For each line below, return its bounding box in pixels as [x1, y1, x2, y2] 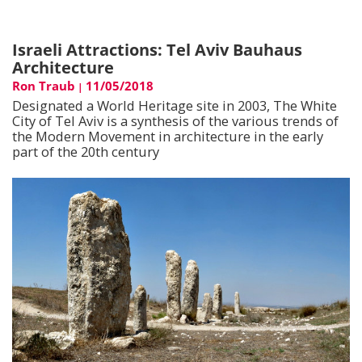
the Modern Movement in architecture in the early [12, 127, 323, 146]
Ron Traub [12, 78, 75, 95]
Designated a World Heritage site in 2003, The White [12, 96, 337, 116]
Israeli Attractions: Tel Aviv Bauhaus [12, 39, 302, 61]
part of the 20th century [12, 142, 159, 162]
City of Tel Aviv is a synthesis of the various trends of [12, 112, 339, 131]
